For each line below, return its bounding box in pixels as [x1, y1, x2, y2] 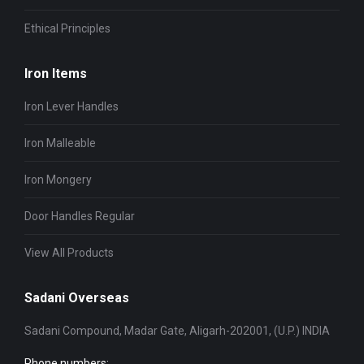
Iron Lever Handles [24, 100, 119, 113]
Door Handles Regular [24, 210, 135, 223]
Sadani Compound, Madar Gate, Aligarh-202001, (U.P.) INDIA [24, 324, 330, 337]
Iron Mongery [24, 173, 92, 186]
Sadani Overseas [24, 290, 129, 305]
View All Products [24, 246, 114, 259]
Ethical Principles [24, 22, 110, 35]
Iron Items [24, 66, 87, 81]
